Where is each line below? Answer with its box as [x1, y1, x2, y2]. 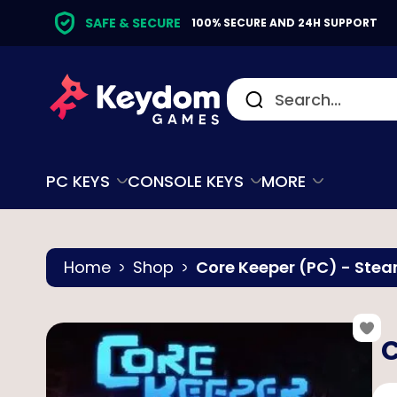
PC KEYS [46, 169, 110, 192]
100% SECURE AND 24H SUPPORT [191, 15, 378, 30]
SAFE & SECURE [85, 14, 181, 32]
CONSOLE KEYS [128, 169, 244, 192]
